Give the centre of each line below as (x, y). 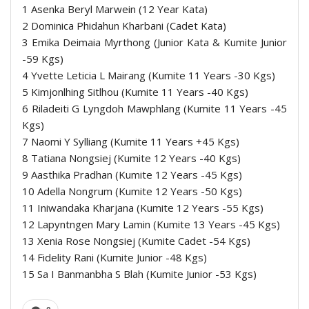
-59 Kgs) (43, 59)
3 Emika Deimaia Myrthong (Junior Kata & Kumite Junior (154, 42)
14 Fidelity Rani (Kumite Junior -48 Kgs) (114, 258)
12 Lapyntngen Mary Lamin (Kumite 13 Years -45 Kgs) (151, 225)
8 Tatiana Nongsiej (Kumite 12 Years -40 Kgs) (131, 158)
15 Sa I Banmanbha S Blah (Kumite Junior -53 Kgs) (139, 274)
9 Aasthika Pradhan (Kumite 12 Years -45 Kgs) (132, 175)
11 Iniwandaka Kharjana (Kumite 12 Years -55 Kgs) (143, 208)
